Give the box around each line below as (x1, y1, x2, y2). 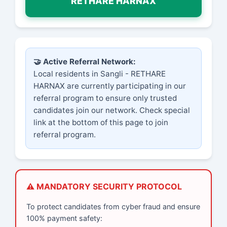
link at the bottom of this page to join (33, 118, 168, 128)
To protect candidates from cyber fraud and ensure (26, 202, 200, 211)
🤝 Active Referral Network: (33, 57, 136, 67)
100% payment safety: (26, 213, 102, 222)
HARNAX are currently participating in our (33, 81, 186, 91)
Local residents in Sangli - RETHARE (33, 69, 166, 79)
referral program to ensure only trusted (33, 93, 177, 103)
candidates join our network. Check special (33, 105, 190, 116)
